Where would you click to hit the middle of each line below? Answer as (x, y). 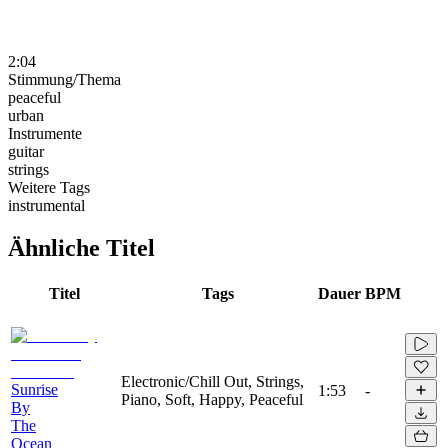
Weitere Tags (49, 187)
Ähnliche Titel (81, 247)
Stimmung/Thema (64, 79)
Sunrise (34, 389)
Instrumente (45, 133)
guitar (26, 151)
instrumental (46, 205)
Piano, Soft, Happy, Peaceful (212, 399)
